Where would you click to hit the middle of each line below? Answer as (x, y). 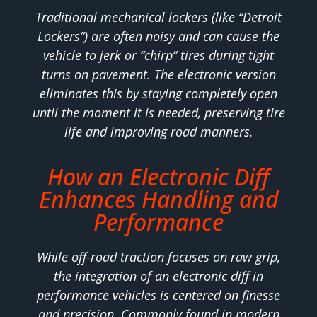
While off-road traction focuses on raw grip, (158, 257)
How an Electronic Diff (158, 177)
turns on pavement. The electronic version (158, 74)
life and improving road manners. (158, 131)
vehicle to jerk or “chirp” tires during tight (158, 55)
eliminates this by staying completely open (158, 93)
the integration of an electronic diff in (158, 276)
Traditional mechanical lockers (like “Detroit (158, 17)
